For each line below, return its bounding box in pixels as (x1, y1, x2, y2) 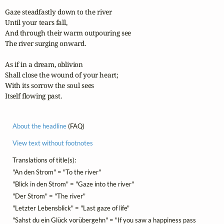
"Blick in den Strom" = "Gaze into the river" (12, 180, 134, 188)
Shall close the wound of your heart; (5, 69, 118, 79)
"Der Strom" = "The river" (12, 192, 85, 200)
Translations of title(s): (12, 156, 76, 164)
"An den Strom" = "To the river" (12, 168, 101, 176)
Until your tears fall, (5, 17, 67, 27)
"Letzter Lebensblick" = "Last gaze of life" (12, 204, 129, 212)
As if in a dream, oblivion (5, 59, 83, 69)
